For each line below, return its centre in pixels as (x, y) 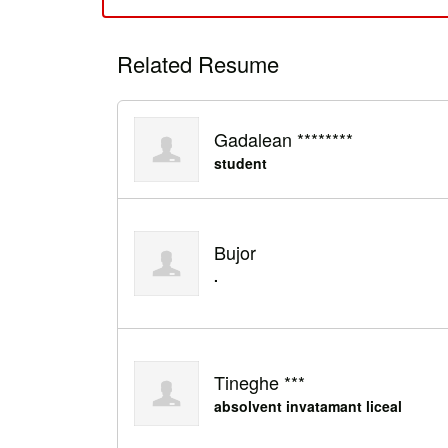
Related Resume (198, 64)
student (240, 162)
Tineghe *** (259, 382)
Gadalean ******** (283, 138)
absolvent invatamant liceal (307, 406)
